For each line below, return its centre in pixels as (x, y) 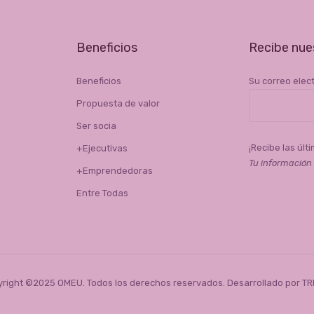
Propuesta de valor (118, 104)
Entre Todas (102, 193)
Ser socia (96, 126)
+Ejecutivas (102, 149)
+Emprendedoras (114, 171)
